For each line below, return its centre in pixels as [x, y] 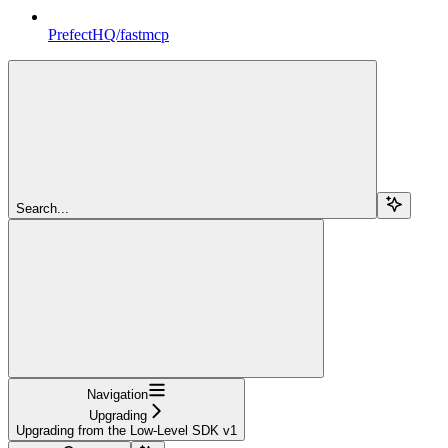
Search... [42, 209]
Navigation [117, 395]
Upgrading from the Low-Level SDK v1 [126, 431]
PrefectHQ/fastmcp [108, 35]
